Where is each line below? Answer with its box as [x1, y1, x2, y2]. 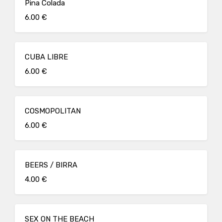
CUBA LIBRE [25, 53, 68, 61]
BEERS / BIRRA [25, 161, 77, 169]
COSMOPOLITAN [25, 107, 81, 115]
